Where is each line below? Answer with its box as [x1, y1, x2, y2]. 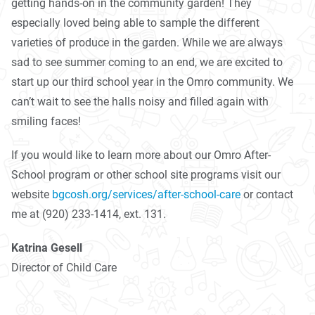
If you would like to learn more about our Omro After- [11, 148, 271, 162]
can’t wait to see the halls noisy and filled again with [11, 94, 269, 108]
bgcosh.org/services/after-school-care [52, 187, 240, 201]
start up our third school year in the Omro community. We [11, 75, 293, 89]
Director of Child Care [11, 260, 117, 274]
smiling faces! [11, 114, 81, 128]
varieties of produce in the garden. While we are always [11, 35, 283, 49]
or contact [240, 187, 293, 201]
